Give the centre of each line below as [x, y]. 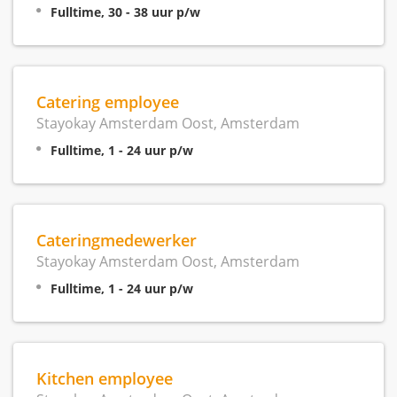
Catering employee [108, 101]
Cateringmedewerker [117, 239]
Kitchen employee [105, 378]
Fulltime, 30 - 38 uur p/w [125, 12]
